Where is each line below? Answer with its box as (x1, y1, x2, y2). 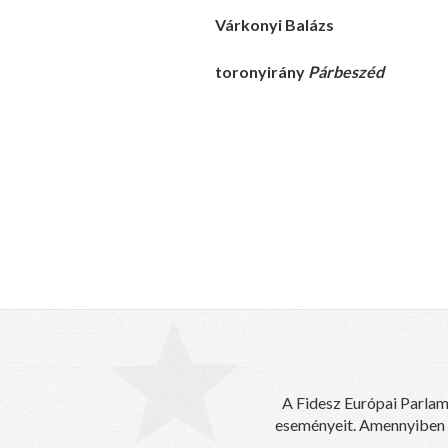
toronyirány (215, 61, 308, 81)
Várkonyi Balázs (215, 14, 334, 34)
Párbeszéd (308, 61, 387, 81)
